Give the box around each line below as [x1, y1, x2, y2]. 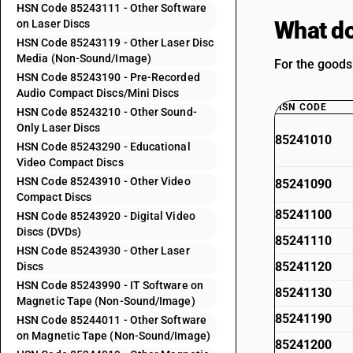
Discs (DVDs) [17, 225, 82, 238]
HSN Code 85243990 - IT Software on [17, 279, 203, 292]
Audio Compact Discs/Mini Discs [17, 87, 180, 99]
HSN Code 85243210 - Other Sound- [17, 106, 197, 118]
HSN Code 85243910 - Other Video [17, 175, 191, 188]
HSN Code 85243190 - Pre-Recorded [17, 71, 200, 84]
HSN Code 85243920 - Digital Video [17, 210, 195, 222]
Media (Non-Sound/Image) [17, 52, 151, 65]
